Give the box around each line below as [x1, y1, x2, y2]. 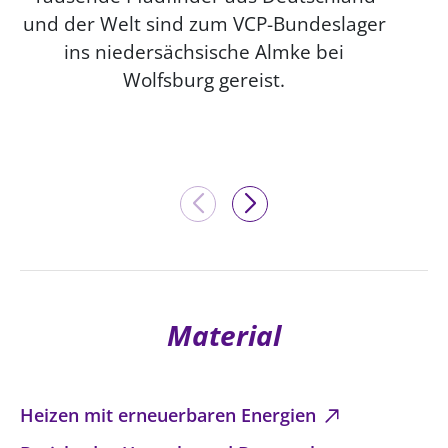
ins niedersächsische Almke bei [64, 38, 344, 66]
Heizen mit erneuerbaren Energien [20, 403, 321, 428]
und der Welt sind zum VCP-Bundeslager [22, 10, 386, 38]
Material [167, 316, 281, 355]
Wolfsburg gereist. [123, 66, 285, 94]
